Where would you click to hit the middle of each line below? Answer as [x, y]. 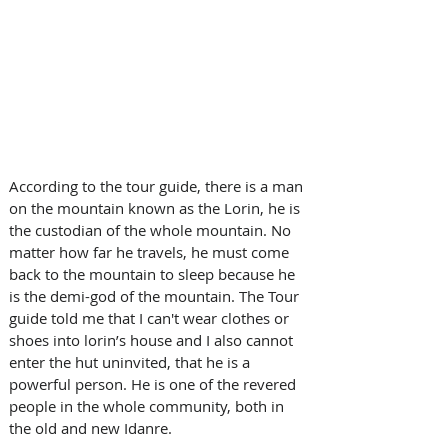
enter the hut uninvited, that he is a [131, 361]
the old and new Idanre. [90, 427]
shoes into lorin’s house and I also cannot [153, 339]
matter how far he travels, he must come [151, 251]
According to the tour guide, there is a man [158, 185]
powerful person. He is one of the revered [154, 383]
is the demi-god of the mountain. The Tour [156, 295]
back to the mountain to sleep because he [154, 273]
